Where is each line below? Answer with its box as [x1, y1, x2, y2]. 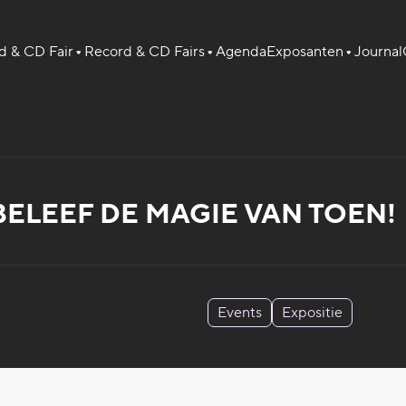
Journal [353, 43, 402, 61]
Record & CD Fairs [83, 43, 205, 61]
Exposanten [266, 43, 343, 61]
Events [217, 303, 262, 322]
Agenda [215, 43, 266, 61]
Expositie [281, 303, 343, 322]
